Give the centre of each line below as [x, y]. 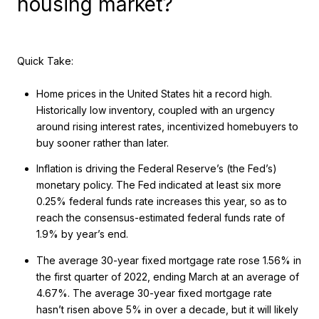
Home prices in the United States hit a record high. [154, 93]
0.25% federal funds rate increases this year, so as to [161, 202]
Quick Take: [45, 61]
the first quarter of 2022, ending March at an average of [167, 276]
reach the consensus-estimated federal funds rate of [160, 218]
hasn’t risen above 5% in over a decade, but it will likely [167, 309]
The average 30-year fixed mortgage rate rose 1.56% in [168, 260]
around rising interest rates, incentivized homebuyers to [167, 126]
